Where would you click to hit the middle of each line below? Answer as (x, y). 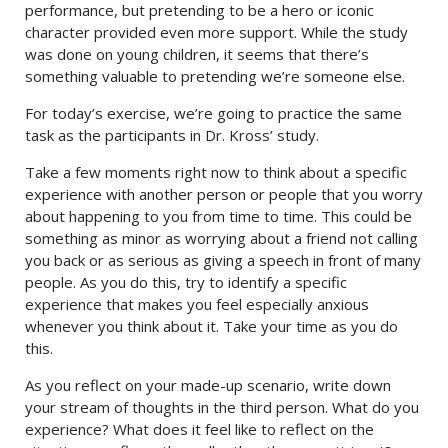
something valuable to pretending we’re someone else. (215, 76)
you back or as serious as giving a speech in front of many (223, 260)
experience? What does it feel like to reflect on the (199, 429)
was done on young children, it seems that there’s (197, 54)
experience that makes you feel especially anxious (197, 304)
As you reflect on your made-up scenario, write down (208, 385)
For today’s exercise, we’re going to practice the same (213, 113)
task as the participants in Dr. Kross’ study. (172, 135)
